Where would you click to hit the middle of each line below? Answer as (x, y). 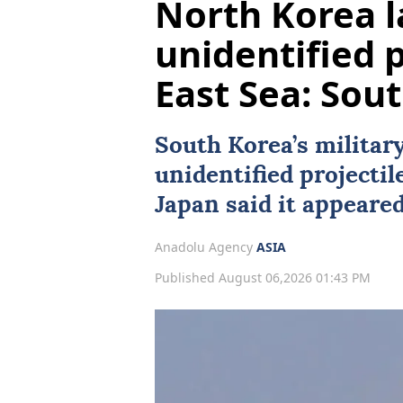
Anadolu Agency (206, 246)
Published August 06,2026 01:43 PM (263, 278)
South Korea (224, 145)
